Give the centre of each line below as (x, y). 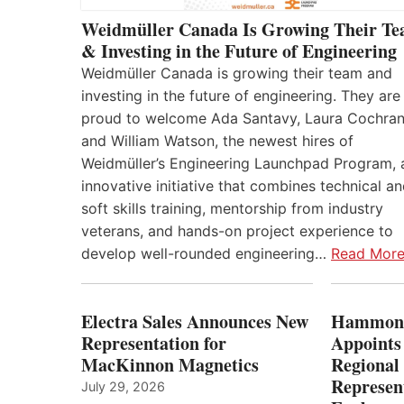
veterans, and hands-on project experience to (237, 231)
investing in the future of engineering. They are (241, 96)
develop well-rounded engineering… (206, 254)
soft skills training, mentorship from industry (232, 209)
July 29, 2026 (123, 387)
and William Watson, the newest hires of (217, 141)
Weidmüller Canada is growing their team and (237, 73)
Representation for (154, 344)
